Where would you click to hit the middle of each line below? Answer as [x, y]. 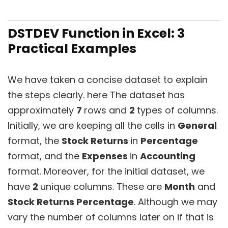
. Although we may [176, 202]
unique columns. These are [102, 187]
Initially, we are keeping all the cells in [93, 125]
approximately [42, 110]
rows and [107, 110]
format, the [35, 141]
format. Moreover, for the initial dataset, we [106, 171]
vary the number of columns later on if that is [111, 217]
